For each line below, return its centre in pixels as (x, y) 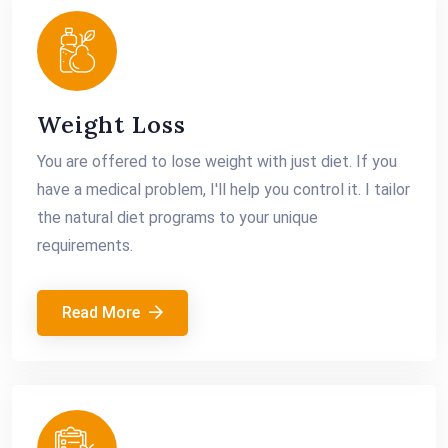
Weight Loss (111, 124)
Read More (103, 312)
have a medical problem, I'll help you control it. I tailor (223, 189)
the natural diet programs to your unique (177, 217)
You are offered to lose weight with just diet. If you (217, 161)
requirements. (85, 245)
